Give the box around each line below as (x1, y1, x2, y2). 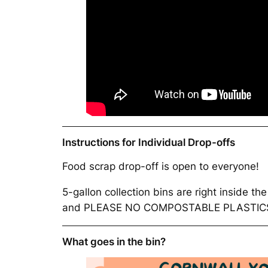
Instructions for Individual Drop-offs (62, 136, 235, 149)
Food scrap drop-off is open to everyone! (62, 160, 259, 173)
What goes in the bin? (62, 235, 166, 248)
